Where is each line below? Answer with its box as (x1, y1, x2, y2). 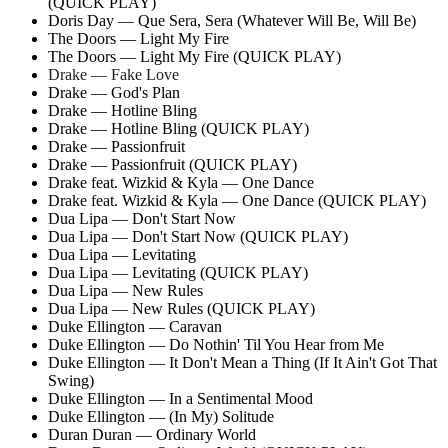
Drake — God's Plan (48, 83, 180, 101)
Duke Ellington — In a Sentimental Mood (48, 389, 313, 407)
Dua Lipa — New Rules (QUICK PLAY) (48, 299, 315, 317)
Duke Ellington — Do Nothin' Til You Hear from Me (48, 335, 384, 353)
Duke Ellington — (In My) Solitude (48, 407, 274, 425)
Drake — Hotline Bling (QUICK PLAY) (48, 119, 309, 137)
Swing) (48, 371, 94, 389)
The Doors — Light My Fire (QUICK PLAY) (48, 47, 341, 65)
